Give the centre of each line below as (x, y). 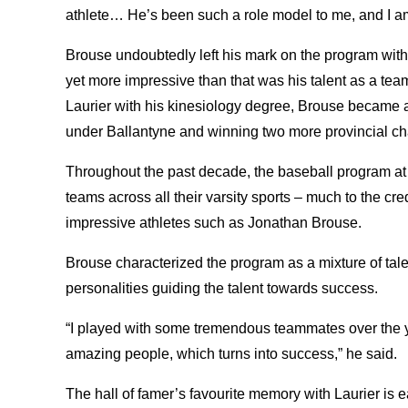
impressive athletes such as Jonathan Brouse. (215, 222)
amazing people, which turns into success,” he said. (233, 353)
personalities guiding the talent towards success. (224, 288)
